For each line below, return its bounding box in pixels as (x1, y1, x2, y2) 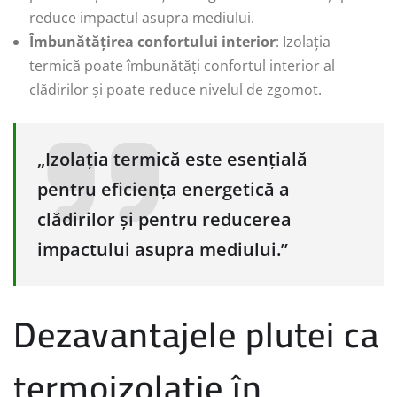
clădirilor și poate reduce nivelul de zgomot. (29, 79, 322, 99)
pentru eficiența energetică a (37, 176, 290, 201)
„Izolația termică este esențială (37, 146, 307, 171)
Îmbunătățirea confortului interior (29, 31, 276, 51)
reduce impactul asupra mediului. (29, 7, 254, 27)
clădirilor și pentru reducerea (37, 206, 292, 231)
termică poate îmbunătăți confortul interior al (29, 55, 335, 75)
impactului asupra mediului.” (37, 237, 288, 261)
